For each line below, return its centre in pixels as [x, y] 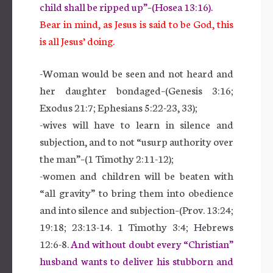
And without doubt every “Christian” [152, 243]
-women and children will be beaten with [136, 175]
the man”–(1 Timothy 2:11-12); [107, 158]
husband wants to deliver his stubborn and [136, 260]
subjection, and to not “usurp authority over [136, 141]
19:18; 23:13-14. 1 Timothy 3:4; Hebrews [136, 226]
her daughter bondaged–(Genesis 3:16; [136, 90]
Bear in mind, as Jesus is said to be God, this [136, 23]
